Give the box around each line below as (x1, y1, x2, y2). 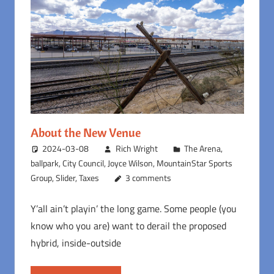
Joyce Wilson (107, 157, 153, 170)
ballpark (30, 157, 59, 170)
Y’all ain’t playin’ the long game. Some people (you (30, 201, 237, 217)
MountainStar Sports (156, 157, 232, 170)
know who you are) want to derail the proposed (30, 218, 226, 234)
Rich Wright (115, 142, 158, 155)
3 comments (125, 171, 172, 185)
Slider (55, 171, 75, 185)
